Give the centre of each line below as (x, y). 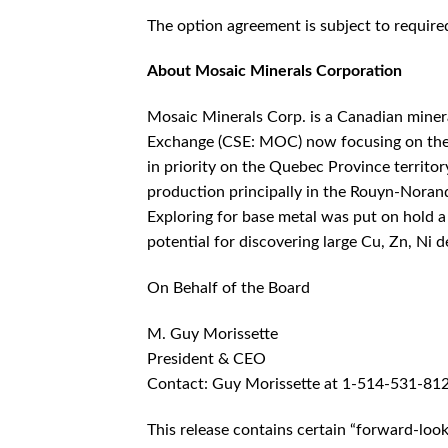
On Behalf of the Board (228, 287)
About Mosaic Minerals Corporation (274, 71)
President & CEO (206, 358)
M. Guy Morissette (212, 333)
